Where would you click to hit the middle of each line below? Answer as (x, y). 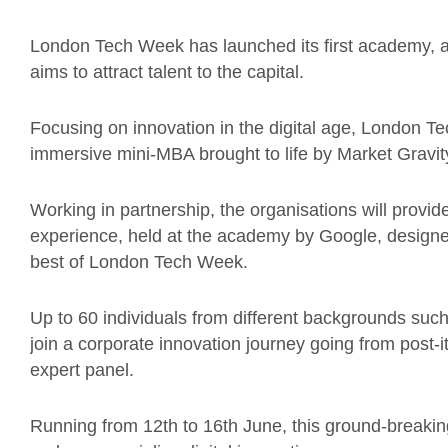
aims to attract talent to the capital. (167, 72)
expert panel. (82, 370)
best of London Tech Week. (139, 262)
